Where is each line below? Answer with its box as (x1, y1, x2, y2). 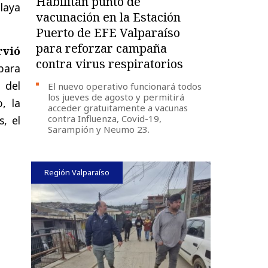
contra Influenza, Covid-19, (48, 112, 162, 124)
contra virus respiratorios (36, 55, 184, 72)
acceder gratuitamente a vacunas (48, 101, 188, 114)
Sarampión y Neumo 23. (48, 123, 150, 135)
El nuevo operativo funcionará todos (48, 80, 202, 92)
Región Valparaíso (44, 166, 110, 178)
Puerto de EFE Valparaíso (36, 24, 181, 41)
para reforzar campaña (36, 39, 167, 56)
